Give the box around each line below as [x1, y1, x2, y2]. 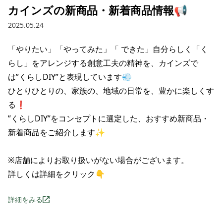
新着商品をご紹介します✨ [8, 127, 105, 138]
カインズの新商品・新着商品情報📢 [8, 2, 187, 17]
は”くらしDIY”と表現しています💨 [8, 71, 132, 82]
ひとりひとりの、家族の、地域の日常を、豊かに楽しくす [8, 85, 214, 96]
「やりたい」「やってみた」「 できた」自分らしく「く [8, 44, 208, 55]
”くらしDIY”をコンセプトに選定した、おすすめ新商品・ [8, 113, 209, 124]
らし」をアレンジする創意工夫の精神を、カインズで [8, 57, 198, 68]
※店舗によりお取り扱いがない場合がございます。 [8, 155, 189, 166]
